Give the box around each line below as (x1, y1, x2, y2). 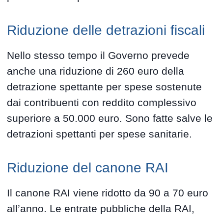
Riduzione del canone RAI (7, 160, 169, 176)
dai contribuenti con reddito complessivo (7, 97, 197, 109)
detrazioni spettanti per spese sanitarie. (7, 128, 192, 140)
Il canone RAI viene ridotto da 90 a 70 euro (7, 187, 209, 199)
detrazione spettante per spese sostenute (7, 81, 202, 93)
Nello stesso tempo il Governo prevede (7, 50, 190, 61)
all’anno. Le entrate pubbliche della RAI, (7, 203, 195, 215)
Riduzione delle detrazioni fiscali (7, 23, 205, 38)
